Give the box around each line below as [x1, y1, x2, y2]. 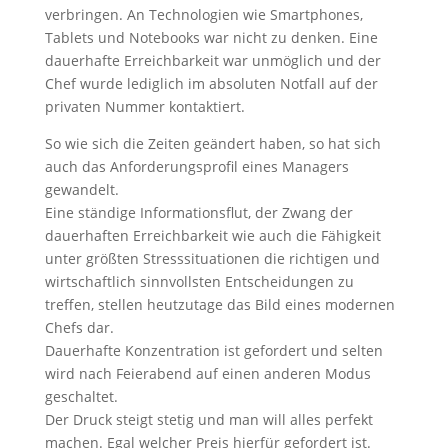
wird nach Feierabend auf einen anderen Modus [44, 364, 371, 383]
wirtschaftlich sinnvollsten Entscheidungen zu [44, 272, 354, 291]
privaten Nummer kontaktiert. [44, 97, 245, 116]
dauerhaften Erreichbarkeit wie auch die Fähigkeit [44, 226, 381, 245]
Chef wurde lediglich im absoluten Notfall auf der [44, 74, 378, 93]
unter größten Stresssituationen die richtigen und [44, 249, 380, 268]
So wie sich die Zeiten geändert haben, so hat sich [44, 134, 381, 153]
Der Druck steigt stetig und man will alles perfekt [44, 410, 373, 429]
